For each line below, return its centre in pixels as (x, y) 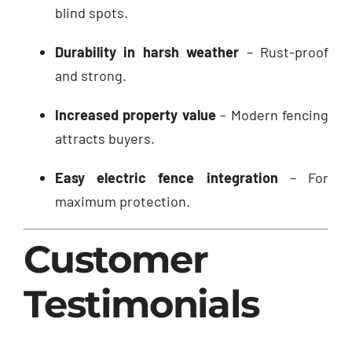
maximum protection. (123, 202)
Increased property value (136, 115)
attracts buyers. (105, 139)
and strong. (91, 76)
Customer (116, 260)
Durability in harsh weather (147, 52)
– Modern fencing (272, 115)
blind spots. (92, 13)
